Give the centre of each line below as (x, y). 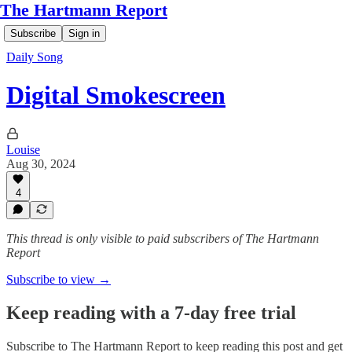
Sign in (84, 33)
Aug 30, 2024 (41, 163)
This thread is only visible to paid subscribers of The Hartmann (163, 238)
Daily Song (35, 57)
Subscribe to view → (59, 279)
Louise (23, 149)
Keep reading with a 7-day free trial (151, 312)
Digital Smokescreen (116, 95)
